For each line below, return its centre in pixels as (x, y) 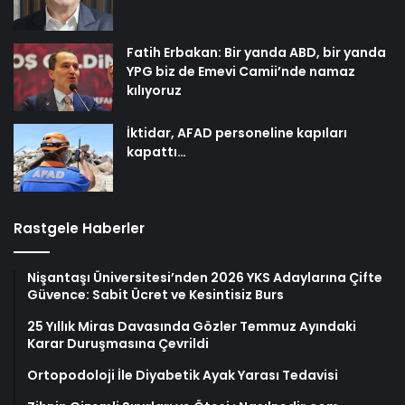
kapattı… (156, 152)
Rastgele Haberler (79, 229)
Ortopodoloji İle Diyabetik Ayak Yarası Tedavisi (183, 376)
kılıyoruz (154, 91)
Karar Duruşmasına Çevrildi (118, 344)
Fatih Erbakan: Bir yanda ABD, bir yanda (256, 53)
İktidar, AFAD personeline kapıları (237, 133)
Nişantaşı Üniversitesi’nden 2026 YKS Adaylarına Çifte (205, 278)
